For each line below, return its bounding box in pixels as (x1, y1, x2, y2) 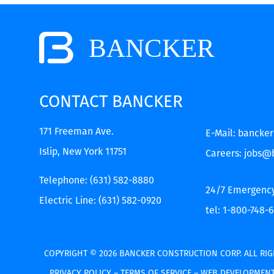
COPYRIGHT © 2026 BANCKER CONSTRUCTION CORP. (44, 248, 245, 259)
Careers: (206, 147, 245, 159)
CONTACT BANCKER (39, 91, 183, 111)
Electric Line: (39, 194, 98, 207)
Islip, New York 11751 (39, 145, 127, 157)
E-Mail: (206, 127, 239, 139)
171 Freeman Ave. (39, 125, 114, 137)
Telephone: (39, 174, 90, 187)
